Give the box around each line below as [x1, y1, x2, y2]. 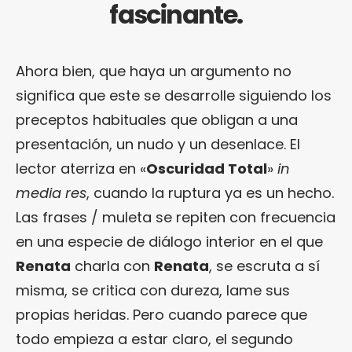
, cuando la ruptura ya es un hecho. [86, 183, 334, 203]
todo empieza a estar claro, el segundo [16, 329, 293, 350]
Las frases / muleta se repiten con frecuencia [16, 207, 335, 228]
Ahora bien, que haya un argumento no [16, 61, 291, 82]
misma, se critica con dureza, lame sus [16, 280, 290, 301]
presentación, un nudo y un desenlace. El [16, 134, 300, 155]
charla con [71, 256, 154, 277]
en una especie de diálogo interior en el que [16, 232, 323, 252]
